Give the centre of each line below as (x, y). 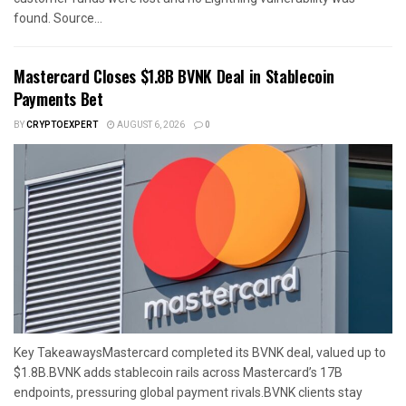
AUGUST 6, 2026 (150, 125)
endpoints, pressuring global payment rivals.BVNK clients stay (188, 392)
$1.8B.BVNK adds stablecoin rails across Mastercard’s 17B (178, 372)
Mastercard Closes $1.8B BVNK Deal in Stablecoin (174, 76)
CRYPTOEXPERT (62, 125)
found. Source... (58, 18)
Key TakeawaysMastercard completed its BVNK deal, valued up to (200, 352)
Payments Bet (58, 98)
